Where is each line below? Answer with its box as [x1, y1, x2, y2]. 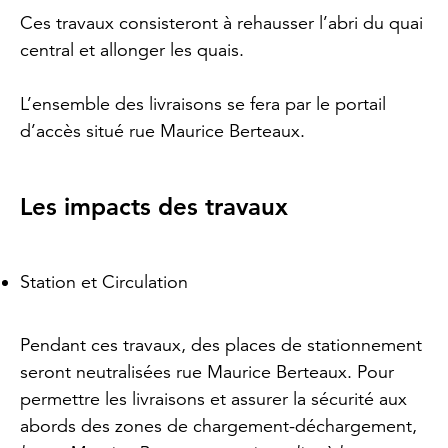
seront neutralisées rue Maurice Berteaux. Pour [20, 361, 394, 384]
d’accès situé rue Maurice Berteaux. [20, 120, 305, 143]
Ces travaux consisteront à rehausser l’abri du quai [20, 12, 423, 35]
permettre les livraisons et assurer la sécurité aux [20, 388, 407, 411]
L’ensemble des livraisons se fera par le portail [20, 93, 386, 116]
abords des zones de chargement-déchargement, [20, 415, 417, 438]
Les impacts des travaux [20, 192, 288, 222]
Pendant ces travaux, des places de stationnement [20, 334, 422, 357]
